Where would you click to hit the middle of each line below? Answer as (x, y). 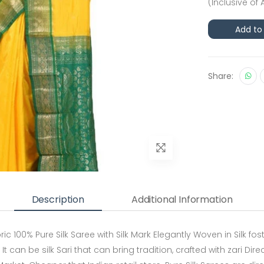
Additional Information (182, 199)
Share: (221, 76)
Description (58, 199)
